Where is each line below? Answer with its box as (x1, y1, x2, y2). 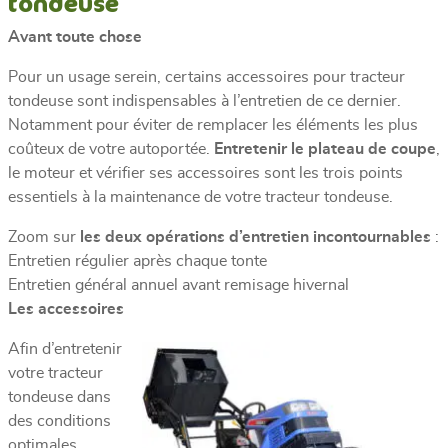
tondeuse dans (8, 388, 111, 405)
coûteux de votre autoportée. (8, 140, 214, 157)
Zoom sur (8, 228, 80, 245)
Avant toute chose (8, 28, 142, 45)
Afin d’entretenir (8, 340, 122, 357)
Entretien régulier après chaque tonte (8, 252, 267, 269)
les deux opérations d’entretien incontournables (80, 228, 431, 245)
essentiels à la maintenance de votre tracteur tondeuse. (8, 188, 393, 205)
